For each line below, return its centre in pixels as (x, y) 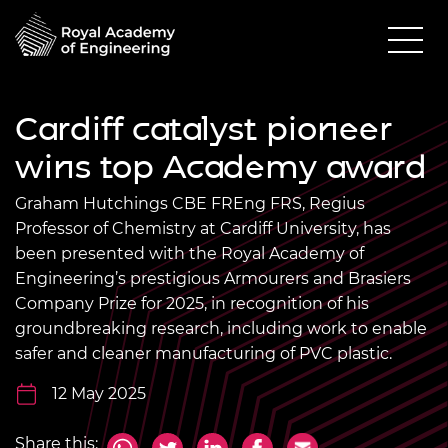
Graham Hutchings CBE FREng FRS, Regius (190, 203)
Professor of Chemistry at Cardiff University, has (203, 228)
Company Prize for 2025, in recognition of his (192, 303)
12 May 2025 (99, 393)
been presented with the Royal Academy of (189, 253)
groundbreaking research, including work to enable (221, 328)
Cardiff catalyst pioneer (203, 128)
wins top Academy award (221, 166)
